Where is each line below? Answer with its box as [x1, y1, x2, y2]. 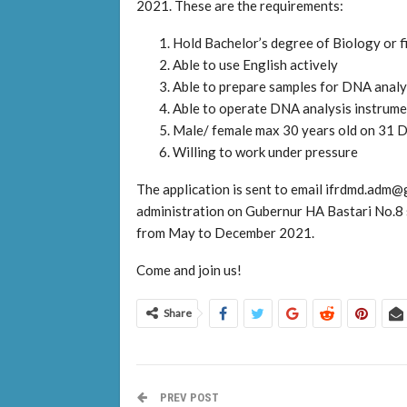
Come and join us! [135, 261, 242, 278]
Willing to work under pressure [172, 143, 358, 160]
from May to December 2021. [135, 223, 314, 241]
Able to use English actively [172, 55, 338, 73]
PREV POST [156, 390, 219, 404]
